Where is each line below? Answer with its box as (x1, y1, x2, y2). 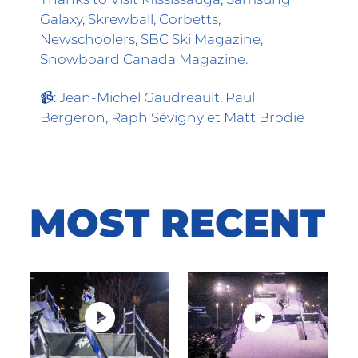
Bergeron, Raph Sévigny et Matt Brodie (39, 108, 304, 125)
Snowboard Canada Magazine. (39, 50, 248, 67)
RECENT (161, 198, 326, 246)
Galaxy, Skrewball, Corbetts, (39, 10, 221, 27)
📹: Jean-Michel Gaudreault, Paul (39, 88, 255, 105)
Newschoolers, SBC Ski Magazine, (39, 30, 263, 47)
